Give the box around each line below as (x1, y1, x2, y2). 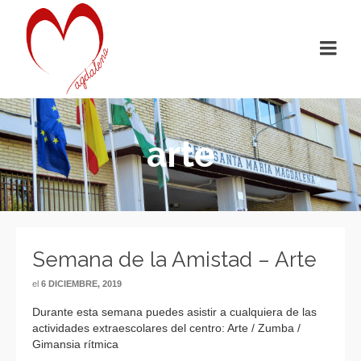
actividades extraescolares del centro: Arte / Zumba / (32, 322, 301, 334)
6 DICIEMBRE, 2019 (41, 279, 122, 288)
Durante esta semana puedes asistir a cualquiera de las (32, 305, 317, 318)
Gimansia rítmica (32, 338, 118, 351)
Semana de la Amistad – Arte (32, 247, 317, 272)
